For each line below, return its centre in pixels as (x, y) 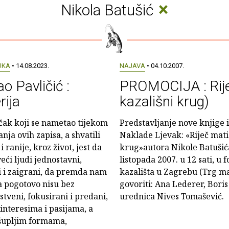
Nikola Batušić (109, 10)
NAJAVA (132, 66)
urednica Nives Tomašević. (171, 196)
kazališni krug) (164, 101)
